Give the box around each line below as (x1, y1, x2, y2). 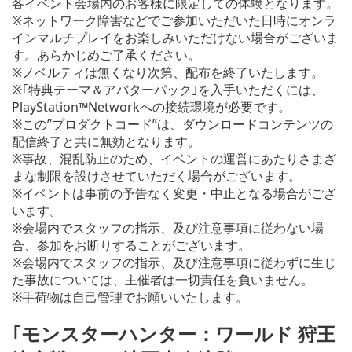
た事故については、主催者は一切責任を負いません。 (12, 270, 313, 288)
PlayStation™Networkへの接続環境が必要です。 (12, 97, 291, 115)
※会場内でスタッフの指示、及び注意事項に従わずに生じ (12, 253, 336, 271)
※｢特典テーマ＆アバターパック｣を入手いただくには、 (12, 80, 324, 98)
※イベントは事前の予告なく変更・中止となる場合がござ (12, 184, 336, 202)
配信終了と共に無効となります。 (12, 132, 200, 150)
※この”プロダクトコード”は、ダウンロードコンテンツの (12, 115, 333, 133)
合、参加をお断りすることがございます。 (12, 236, 251, 254)
